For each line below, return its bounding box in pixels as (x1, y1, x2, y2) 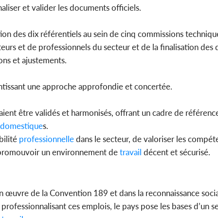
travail (118, 147, 142, 158)
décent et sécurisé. (142, 147, 210, 158)
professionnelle (17, 134, 74, 145)
